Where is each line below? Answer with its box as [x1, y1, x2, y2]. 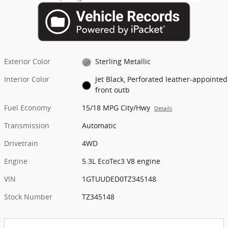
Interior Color [4, 74, 49, 84]
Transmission [4, 121, 49, 131]
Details [154, 105, 173, 112]
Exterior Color [4, 56, 50, 67]
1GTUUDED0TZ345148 [82, 174, 157, 184]
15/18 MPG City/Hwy [82, 103, 151, 113]
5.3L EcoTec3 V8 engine [82, 156, 161, 166]
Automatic [82, 121, 117, 131]
